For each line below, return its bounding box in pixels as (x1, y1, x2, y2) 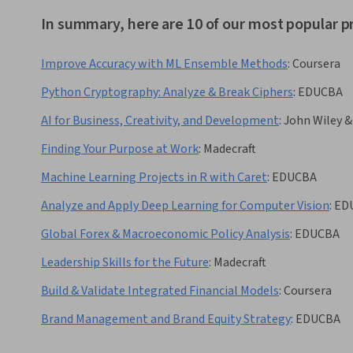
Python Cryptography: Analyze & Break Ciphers (41, 84, 293, 102)
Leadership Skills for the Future (41, 254, 209, 272)
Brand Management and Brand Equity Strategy (41, 310, 291, 329)
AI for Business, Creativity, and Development (41, 112, 279, 130)
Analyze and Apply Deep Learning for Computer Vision (41, 197, 329, 215)
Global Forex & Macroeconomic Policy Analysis (41, 225, 290, 243)
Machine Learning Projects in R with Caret (41, 169, 267, 187)
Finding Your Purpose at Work (41, 140, 199, 158)
